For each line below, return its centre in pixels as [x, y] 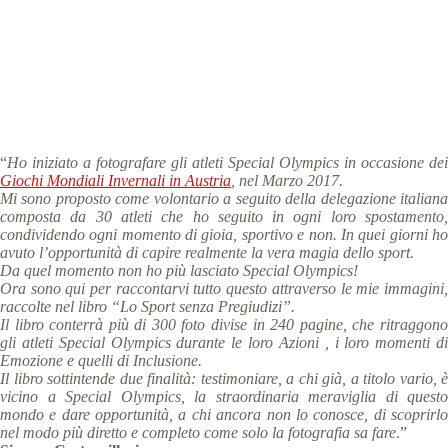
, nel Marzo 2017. [289, 180]
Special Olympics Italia [150, 26]
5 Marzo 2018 [310, 26]
